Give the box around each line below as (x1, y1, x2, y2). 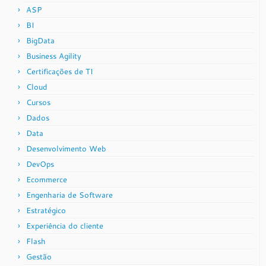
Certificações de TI (26, 66, 93, 77)
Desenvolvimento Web (26, 143, 106, 154)
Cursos (26, 97, 50, 107)
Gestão (26, 251, 52, 262)
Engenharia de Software (26, 189, 113, 200)
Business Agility (26, 50, 81, 61)
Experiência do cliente (26, 220, 103, 231)
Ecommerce (26, 174, 67, 185)
